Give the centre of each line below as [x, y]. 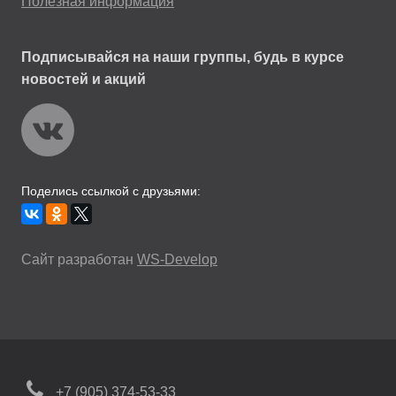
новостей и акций [84, 79]
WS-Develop [177, 259]
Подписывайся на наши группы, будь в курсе [183, 57]
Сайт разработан [79, 259]
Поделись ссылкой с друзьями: [111, 190]
